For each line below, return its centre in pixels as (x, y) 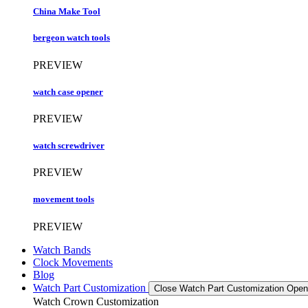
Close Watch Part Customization (219, 288)
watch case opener (68, 91)
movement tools (64, 199)
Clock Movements (73, 262)
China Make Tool (67, 12)
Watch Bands (62, 250)
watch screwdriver (69, 146)
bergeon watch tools (71, 38)
